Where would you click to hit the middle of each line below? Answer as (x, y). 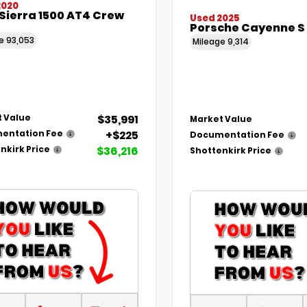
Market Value (221, 119)
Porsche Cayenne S (247, 28)
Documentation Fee (237, 135)
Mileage (210, 42)
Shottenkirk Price (230, 150)
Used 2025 (214, 19)
